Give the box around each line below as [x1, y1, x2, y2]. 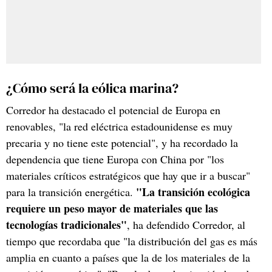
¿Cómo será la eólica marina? [6, 78, 178, 98]
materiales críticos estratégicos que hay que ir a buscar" [6, 168, 250, 183]
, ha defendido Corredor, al [127, 217, 245, 232]
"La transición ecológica [136, 183, 250, 200]
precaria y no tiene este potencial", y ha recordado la [6, 135, 238, 150]
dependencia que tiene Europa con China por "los [6, 151, 224, 166]
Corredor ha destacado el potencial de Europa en [6, 102, 220, 117]
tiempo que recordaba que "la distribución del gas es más [6, 233, 257, 248]
